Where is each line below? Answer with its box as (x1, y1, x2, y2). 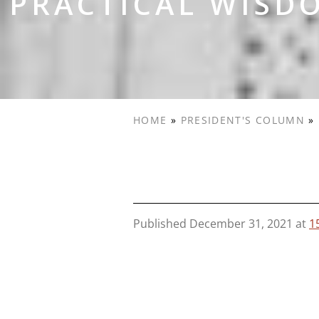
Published (133, 216, 189, 232)
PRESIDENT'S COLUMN (180, 113, 305, 127)
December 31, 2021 (189, 216, 293, 232)
